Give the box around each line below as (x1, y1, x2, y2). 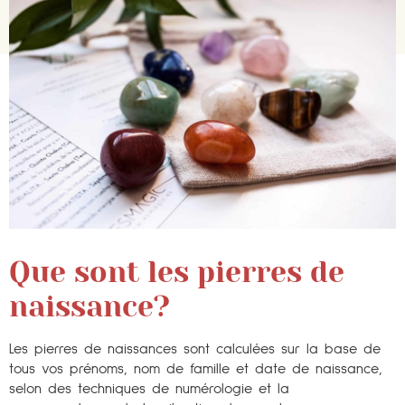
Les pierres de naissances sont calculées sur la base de (9, 341, 381, 356)
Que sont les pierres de (9, 255, 344, 289)
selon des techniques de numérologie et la (9, 381, 289, 396)
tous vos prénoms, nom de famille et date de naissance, (9, 361, 382, 376)
